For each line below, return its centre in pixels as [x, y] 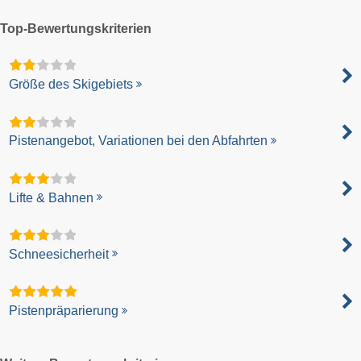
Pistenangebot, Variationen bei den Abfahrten [139, 141]
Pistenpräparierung [64, 310]
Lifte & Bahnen [52, 197]
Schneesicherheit [59, 254]
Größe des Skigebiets [71, 85]
